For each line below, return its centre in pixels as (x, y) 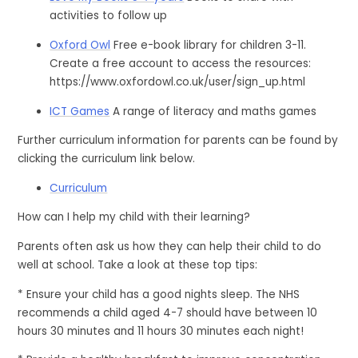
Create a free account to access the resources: (181, 63)
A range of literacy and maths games (215, 111)
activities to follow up (109, 16)
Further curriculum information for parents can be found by (178, 141)
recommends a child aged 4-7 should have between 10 (168, 312)
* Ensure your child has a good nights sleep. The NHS (159, 294)
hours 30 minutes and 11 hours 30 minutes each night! (161, 331)
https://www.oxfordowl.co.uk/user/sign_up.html (178, 82)
